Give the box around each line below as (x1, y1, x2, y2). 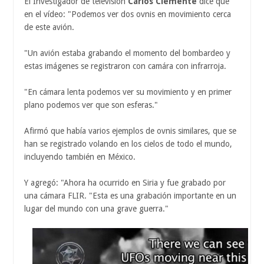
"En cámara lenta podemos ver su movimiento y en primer (24, 87, 232, 97)
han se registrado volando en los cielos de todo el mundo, (24, 139, 232, 149)
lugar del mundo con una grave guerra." (24, 204, 169, 214)
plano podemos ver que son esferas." (24, 100, 158, 110)
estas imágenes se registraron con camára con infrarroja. (24, 61, 226, 71)
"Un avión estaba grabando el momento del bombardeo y (24, 48, 230, 58)
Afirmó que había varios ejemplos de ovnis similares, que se (24, 126, 236, 136)
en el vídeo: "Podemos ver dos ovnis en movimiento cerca (24, 9, 231, 19)
